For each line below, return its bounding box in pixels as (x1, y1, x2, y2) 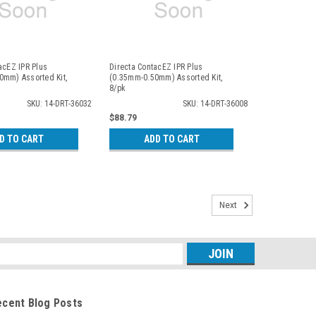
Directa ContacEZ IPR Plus (109, 61, 203, 72)
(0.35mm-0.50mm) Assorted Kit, (109, 72, 223, 83)
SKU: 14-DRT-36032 (27, 98, 92, 109)
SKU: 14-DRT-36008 (182, 98, 248, 109)
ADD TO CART (143, 133, 200, 145)
